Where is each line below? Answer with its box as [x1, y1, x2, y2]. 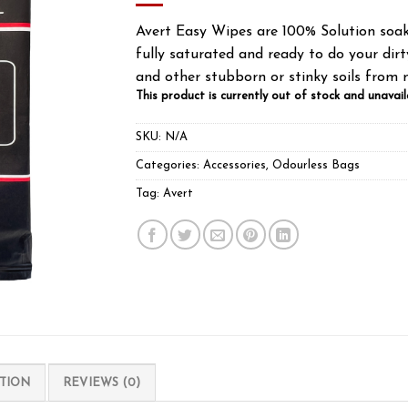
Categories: [136, 158, 203, 171]
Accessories [203, 158, 266, 171]
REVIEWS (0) [62, 377, 141, 390]
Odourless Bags [272, 158, 360, 171]
